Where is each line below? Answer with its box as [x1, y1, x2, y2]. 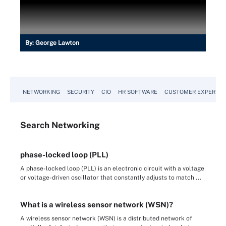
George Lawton [35, 39, 79, 46]
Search [20, 120, 51, 130]
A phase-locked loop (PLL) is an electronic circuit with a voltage [20, 164, 204, 172]
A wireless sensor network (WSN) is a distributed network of [20, 214, 192, 222]
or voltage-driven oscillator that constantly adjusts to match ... [20, 174, 201, 181]
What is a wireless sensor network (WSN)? [20, 200, 173, 209]
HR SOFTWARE [118, 88, 157, 95]
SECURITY [67, 88, 94, 95]
